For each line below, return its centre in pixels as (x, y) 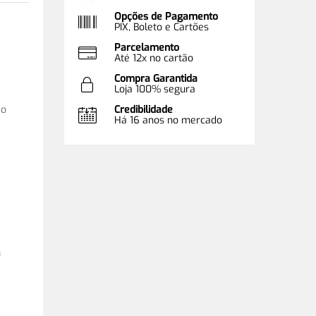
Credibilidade (144, 109)
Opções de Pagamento (166, 16)
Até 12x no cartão (154, 58)
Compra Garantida (156, 78)
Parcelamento (147, 47)
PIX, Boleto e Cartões (162, 27)
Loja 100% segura (155, 89)
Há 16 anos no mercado (168, 120)
